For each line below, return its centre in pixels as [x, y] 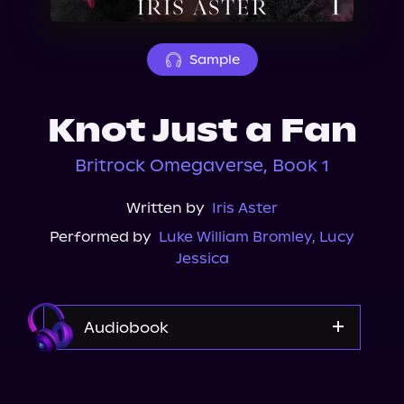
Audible [202, 377]
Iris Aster [245, 208]
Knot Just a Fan [202, 131]
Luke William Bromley [235, 237]
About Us [66, 12]
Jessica [202, 258]
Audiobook [126, 327]
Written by [165, 208]
